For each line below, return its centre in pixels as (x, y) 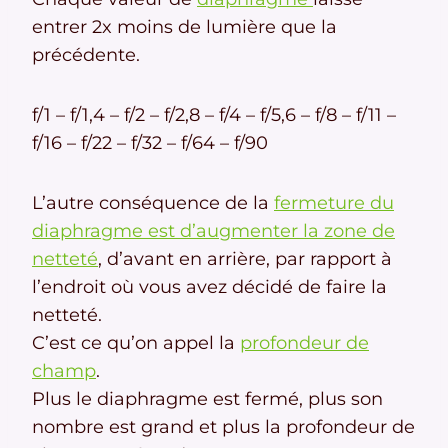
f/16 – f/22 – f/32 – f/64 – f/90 (150, 143)
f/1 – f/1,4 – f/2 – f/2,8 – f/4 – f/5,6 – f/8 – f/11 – (214, 115)
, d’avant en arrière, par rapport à (245, 259)
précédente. (86, 55)
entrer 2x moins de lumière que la (184, 27)
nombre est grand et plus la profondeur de (223, 427)
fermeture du (334, 203)
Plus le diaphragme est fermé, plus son (207, 399)
